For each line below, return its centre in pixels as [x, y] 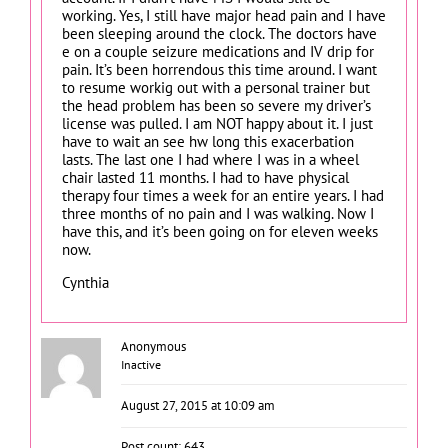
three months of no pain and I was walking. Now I [218, 213]
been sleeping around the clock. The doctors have [219, 33]
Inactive [141, 364]
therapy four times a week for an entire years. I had [223, 195]
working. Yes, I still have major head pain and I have [224, 15]
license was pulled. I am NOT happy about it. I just [217, 123]
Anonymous [153, 346]
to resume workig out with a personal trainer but [216, 87]
